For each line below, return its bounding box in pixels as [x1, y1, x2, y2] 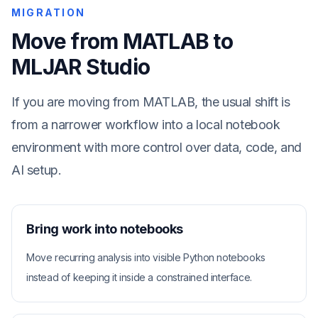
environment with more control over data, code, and [11, 140, 302, 155]
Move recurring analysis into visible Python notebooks [26, 251, 265, 263]
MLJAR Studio [11, 54, 150, 79]
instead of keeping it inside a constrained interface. [26, 271, 252, 283]
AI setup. [11, 163, 62, 177]
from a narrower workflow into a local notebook [11, 117, 280, 132]
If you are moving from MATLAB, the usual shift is [11, 94, 290, 109]
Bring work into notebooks [26, 221, 183, 236]
